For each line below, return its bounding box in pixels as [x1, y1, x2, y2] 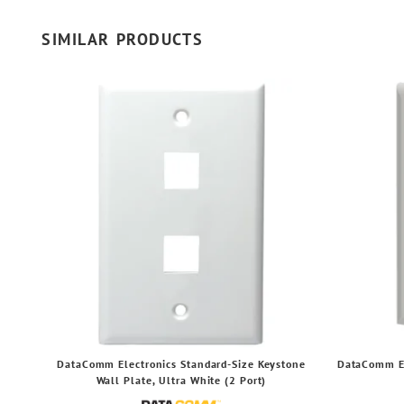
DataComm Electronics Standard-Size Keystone [57, 357, 306, 371]
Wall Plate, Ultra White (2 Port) [96, 373, 267, 387]
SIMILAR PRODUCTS [41, 29, 204, 50]
